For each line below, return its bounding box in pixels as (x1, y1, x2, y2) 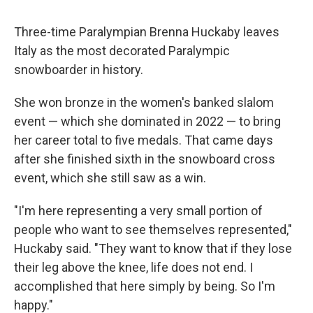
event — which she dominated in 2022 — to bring (14, 114, 281, 129)
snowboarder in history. (14, 62, 143, 77)
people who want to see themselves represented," (14, 222, 292, 237)
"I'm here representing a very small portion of (14, 203, 263, 218)
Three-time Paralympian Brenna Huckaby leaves (14, 24, 279, 39)
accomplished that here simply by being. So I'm (14, 279, 275, 293)
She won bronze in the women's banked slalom (14, 95, 274, 110)
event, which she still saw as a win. (14, 170, 206, 185)
